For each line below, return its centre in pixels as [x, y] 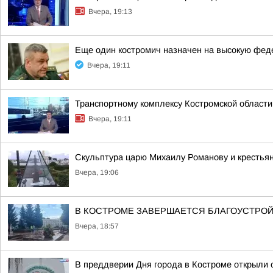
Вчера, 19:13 [110, 12]
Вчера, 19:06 [97, 172]
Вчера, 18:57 [97, 226]
